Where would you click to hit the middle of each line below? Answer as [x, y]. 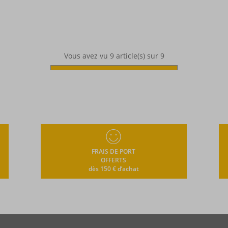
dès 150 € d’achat [113, 169]
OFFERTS [114, 160]
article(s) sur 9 [139, 56]
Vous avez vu [87, 56]
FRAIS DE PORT [114, 152]
